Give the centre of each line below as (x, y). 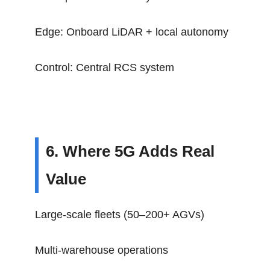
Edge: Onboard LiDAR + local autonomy (132, 32)
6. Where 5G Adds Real (130, 151)
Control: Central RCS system (105, 67)
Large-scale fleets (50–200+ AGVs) (120, 215)
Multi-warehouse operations (102, 250)
